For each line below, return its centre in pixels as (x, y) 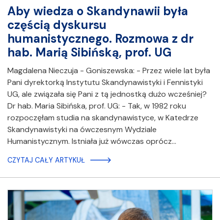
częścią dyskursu (57, 25)
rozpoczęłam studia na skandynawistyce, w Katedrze (103, 117)
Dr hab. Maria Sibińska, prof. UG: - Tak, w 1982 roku (97, 106)
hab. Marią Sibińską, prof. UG (89, 52)
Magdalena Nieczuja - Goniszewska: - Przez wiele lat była (109, 70)
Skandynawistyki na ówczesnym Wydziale (82, 129)
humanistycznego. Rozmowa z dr (100, 38)
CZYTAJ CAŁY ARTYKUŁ (46, 160)
